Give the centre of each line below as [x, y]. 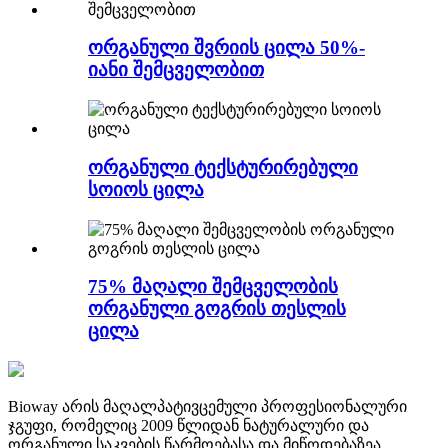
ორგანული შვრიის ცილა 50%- [226, 48]
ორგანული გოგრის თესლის [217, 309]
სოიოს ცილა [146, 189]
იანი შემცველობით [176, 70]
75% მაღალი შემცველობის [213, 287]
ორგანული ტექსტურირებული [223, 167]
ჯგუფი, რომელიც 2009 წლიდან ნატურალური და [188, 426]
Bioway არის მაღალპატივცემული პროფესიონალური [207, 407]
